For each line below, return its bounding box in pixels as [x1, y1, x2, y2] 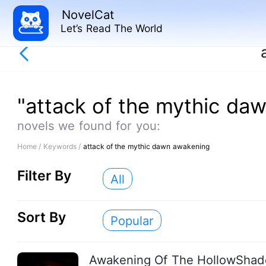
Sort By [17, 209, 66, 226]
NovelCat [61, 7, 114, 22]
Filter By [17, 167, 72, 185]
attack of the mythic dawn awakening [83, 141, 210, 151]
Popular [110, 213, 154, 228]
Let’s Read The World [61, 22, 163, 35]
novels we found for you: [17, 118, 160, 134]
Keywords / [43, 141, 83, 151]
